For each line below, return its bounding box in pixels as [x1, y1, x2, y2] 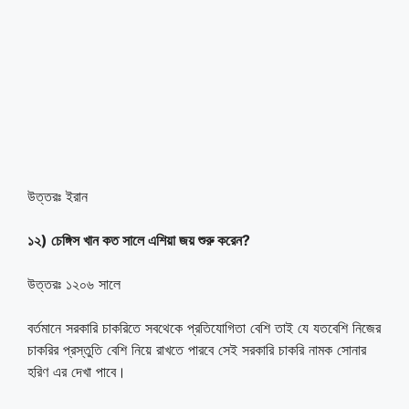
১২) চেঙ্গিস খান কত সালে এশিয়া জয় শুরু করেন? [27, 230, 250, 249]
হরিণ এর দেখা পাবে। [27, 362, 126, 381]
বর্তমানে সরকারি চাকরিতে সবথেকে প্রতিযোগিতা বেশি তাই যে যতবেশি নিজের [27, 318, 381, 337]
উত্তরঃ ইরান [27, 186, 88, 205]
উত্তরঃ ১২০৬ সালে [27, 274, 121, 293]
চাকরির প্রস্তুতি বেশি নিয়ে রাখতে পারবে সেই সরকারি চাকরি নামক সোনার [27, 340, 366, 359]
